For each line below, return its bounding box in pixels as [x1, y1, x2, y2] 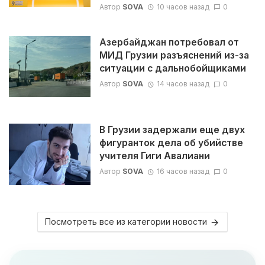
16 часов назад [156, 167, 209, 176]
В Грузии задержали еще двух [99, 124, 245, 136]
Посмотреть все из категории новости [44, 216, 207, 227]
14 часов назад [156, 79, 209, 88]
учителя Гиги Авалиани [99, 150, 210, 162]
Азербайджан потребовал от [99, 36, 239, 48]
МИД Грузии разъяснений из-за [99, 49, 249, 61]
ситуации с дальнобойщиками [99, 62, 246, 74]
